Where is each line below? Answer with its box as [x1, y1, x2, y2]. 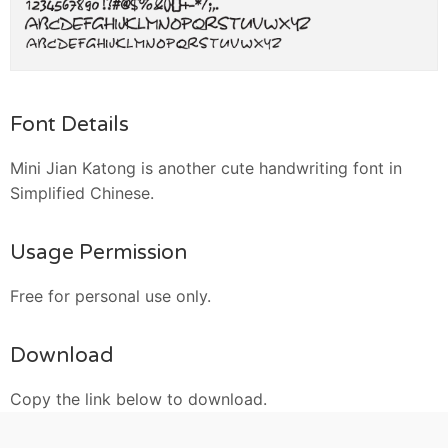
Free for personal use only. [10, 285, 211, 306]
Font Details [10, 111, 129, 137]
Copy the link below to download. [10, 388, 267, 409]
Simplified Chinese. [10, 182, 154, 203]
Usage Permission [10, 239, 187, 265]
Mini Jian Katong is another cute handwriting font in [10, 157, 402, 178]
